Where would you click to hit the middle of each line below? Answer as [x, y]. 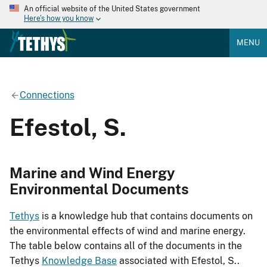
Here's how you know [59, 19]
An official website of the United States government [112, 9]
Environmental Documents [99, 189]
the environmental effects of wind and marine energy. [128, 231]
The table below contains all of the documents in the [126, 246]
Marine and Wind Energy [92, 173]
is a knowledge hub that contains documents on [146, 216]
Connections [47, 95]
